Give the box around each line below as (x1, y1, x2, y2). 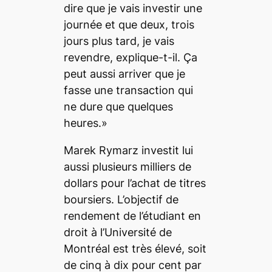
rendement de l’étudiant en (63, 209, 201, 222)
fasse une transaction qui (63, 83, 193, 97)
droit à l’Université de (63, 225, 172, 239)
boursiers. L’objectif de (63, 192, 178, 206)
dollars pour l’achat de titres (63, 176, 206, 189)
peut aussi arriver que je (63, 67, 185, 80)
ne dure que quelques (63, 100, 173, 113)
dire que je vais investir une (63, 1, 202, 15)
